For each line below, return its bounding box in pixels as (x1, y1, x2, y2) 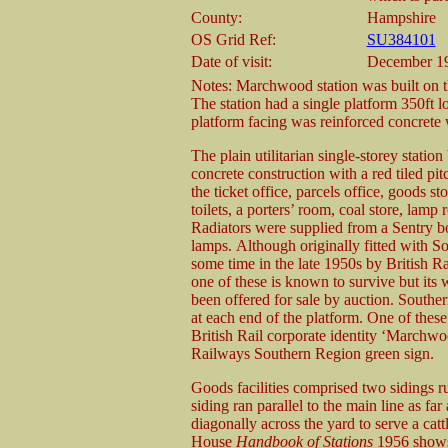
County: (190, 9, 242, 26)
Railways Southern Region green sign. (190, 345, 434, 362)
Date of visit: (190, 53, 272, 70)
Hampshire (366, 9, 436, 26)
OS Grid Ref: (190, 31, 276, 48)
